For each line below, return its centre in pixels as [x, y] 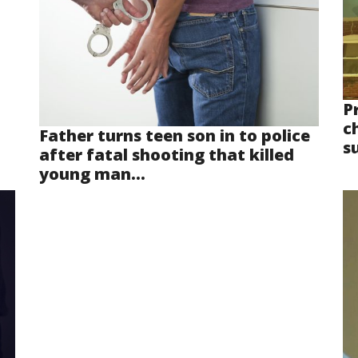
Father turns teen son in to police [175, 136]
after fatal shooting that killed [167, 155]
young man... [92, 174]
